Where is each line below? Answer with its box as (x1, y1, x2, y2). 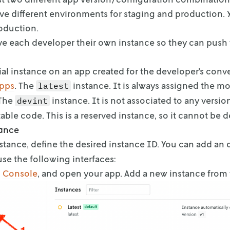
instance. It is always (71, 80, 159, 91)
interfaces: (72, 153, 116, 164)
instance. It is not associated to (50, 94, 182, 106)
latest (38, 81, 69, 91)
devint (17, 95, 48, 106)
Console (3, 167, 37, 179)
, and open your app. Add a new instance (37, 167, 205, 179)
